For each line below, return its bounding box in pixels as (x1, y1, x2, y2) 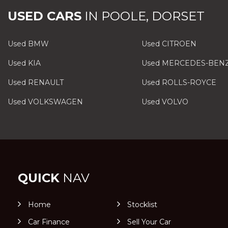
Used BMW (8, 39, 49, 48)
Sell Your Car (127, 217, 171, 226)
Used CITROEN (141, 39, 196, 48)
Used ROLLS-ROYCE (141, 78, 216, 87)
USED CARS (8, 9, 81, 23)
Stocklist (127, 200, 157, 209)
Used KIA (8, 59, 41, 68)
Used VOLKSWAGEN (8, 97, 83, 106)
